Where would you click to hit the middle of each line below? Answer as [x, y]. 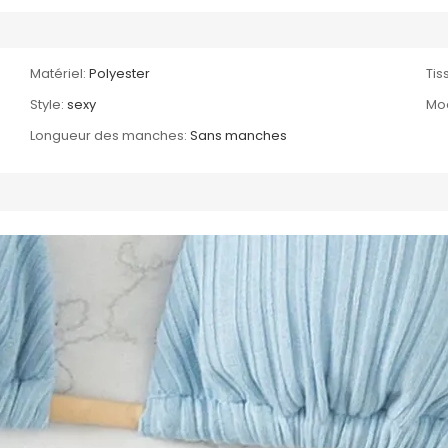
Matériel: [58, 73]
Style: [47, 104]
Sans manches [239, 135]
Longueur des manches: [109, 135]
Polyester [120, 73]
